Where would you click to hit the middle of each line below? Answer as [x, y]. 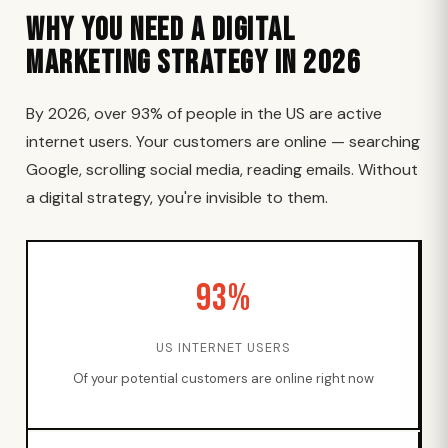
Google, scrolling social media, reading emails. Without [222, 169]
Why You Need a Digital [160, 30]
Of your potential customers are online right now [223, 378]
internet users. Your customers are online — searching [223, 141]
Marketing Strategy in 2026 [193, 63]
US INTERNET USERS [223, 348]
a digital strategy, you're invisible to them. [177, 197]
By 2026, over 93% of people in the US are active [204, 113]
